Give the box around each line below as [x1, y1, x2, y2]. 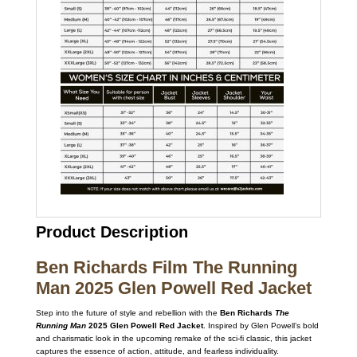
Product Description [35, 223, 188, 241]
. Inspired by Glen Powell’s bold [202, 321, 319, 331]
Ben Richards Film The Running [35, 257, 297, 278]
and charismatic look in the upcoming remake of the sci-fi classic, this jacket [35, 334, 312, 343]
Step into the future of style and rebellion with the [35, 308, 220, 318]
